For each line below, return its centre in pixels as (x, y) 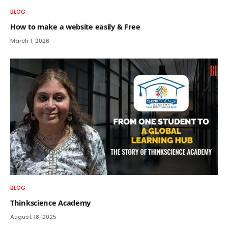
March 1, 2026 (30, 40)
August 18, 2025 (33, 217)
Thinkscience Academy (51, 203)
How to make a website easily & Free (75, 26)
